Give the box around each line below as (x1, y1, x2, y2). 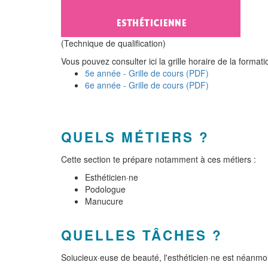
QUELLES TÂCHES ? (61, 226, 223, 245)
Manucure (85, 195, 123, 207)
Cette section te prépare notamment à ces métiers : (61, 153, 256, 165)
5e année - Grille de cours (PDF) (85, 67, 209, 79)
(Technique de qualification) (61, 37, 166, 49)
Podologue (85, 183, 126, 195)
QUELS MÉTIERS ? (61, 127, 209, 147)
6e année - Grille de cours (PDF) (85, 79, 209, 91)
